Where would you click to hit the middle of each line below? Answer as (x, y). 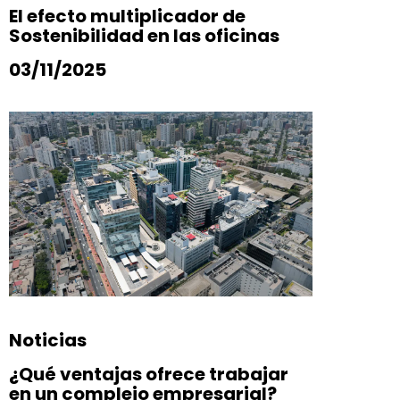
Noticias (48, 340)
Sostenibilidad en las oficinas (144, 35)
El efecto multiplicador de (127, 16)
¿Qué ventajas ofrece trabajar (149, 374)
